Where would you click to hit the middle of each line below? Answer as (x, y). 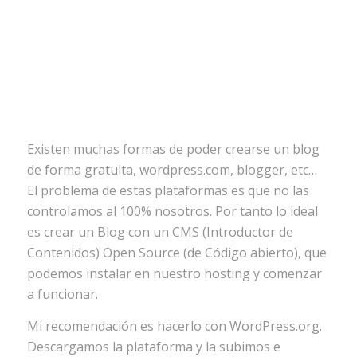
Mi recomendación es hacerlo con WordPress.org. (174, 326)
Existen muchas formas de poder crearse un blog (173, 149)
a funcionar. (62, 294)
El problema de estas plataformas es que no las (168, 190)
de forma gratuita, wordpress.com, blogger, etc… (172, 169)
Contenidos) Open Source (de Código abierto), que (177, 252)
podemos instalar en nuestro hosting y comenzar (174, 273)
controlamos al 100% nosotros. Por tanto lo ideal (172, 211)
